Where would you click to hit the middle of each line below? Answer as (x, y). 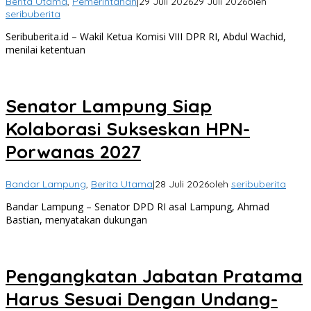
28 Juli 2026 (182, 184)
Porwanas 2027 (73, 151)
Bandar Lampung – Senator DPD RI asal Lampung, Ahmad (137, 207)
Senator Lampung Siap (109, 106)
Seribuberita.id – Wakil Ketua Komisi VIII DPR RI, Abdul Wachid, (146, 37)
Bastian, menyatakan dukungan (76, 220)
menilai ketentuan (45, 50)
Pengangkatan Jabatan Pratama (154, 276)
